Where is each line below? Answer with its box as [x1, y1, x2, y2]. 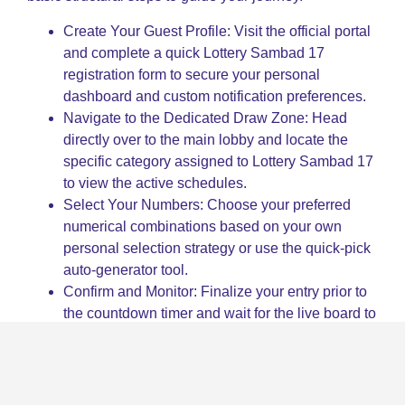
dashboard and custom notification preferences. [63, 88, 366, 104]
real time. [63, 348, 122, 364]
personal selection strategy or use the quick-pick [63, 240, 371, 256]
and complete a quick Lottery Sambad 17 [63, 44, 325, 61]
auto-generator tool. [63, 261, 188, 278]
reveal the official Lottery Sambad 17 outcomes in [63, 326, 378, 343]
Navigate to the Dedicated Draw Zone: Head [63, 109, 347, 126]
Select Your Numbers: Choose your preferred [63, 196, 351, 212]
